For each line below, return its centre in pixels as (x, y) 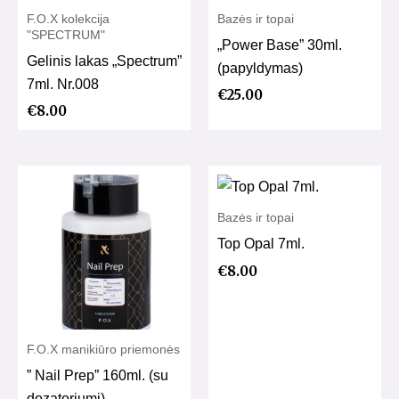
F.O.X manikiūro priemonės (103, 350)
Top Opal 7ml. (261, 244)
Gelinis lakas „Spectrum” (104, 60)
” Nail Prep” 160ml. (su (98, 375)
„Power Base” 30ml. (280, 44)
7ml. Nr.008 (63, 83)
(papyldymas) (260, 67)
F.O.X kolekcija (68, 18)
